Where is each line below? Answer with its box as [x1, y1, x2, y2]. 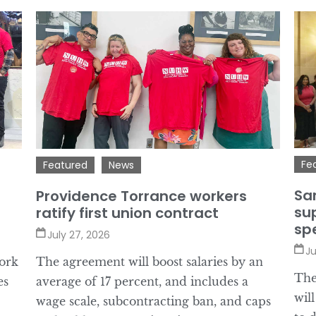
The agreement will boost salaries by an [35, 254, 263, 269]
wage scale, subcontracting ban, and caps [35, 293, 271, 308]
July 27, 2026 [47, 227, 110, 242]
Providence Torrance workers [35, 186, 247, 206]
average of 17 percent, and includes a [35, 274, 248, 288]
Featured [42, 157, 87, 172]
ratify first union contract [35, 202, 219, 223]
